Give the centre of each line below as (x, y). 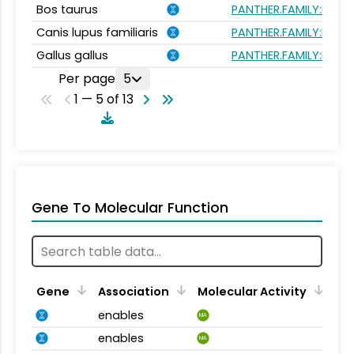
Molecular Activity (252, 292)
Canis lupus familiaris (97, 32)
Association (134, 292)
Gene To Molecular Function (130, 208)
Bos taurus (67, 9)
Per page (87, 79)
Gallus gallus (72, 55)
